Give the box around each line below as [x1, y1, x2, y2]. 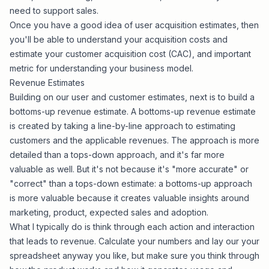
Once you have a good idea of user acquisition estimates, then [10, 20, 259, 30]
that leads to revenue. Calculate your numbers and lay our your [10, 236, 259, 246]
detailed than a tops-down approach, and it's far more [10, 150, 225, 160]
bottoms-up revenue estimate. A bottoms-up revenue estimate [10, 106, 256, 116]
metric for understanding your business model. [10, 63, 193, 73]
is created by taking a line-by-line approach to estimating [10, 121, 235, 131]
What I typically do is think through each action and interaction [10, 222, 255, 232]
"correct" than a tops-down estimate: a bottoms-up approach [10, 178, 252, 189]
